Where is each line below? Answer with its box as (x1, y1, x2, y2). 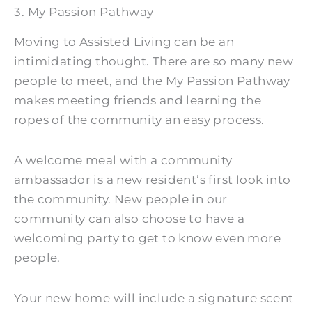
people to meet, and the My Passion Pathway (14, 74, 290, 88)
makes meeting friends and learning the (14, 93, 262, 107)
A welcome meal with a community (14, 153, 233, 167)
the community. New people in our (14, 192, 228, 206)
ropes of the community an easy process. (14, 113, 265, 127)
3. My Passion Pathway (14, 5, 154, 19)
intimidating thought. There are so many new (14, 54, 294, 68)
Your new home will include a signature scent (14, 290, 294, 305)
